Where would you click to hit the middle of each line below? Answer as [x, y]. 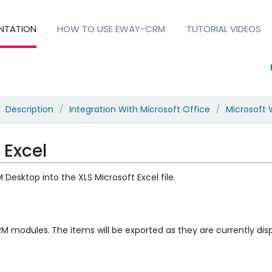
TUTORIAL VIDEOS [223, 29]
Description [29, 109]
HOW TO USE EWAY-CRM [111, 29]
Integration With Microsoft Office [139, 109]
